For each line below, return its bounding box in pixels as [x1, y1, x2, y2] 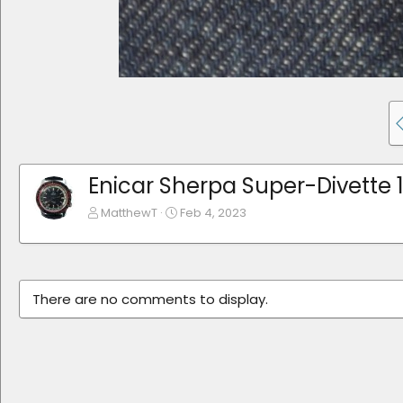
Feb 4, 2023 [180, 204, 246, 222]
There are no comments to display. [32, 290, 268, 309]
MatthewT [101, 204, 157, 222]
